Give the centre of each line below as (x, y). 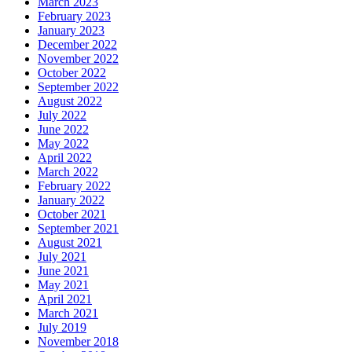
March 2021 (68, 313)
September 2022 (78, 87)
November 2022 (78, 59)
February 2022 (74, 186)
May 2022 (63, 144)
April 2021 (65, 299)
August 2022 (70, 101)
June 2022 (63, 130)
